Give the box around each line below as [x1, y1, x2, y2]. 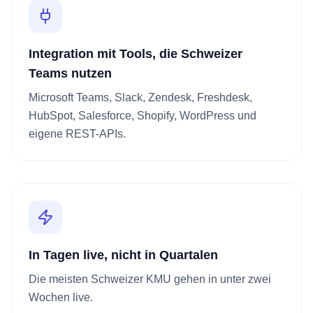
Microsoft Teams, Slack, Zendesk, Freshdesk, [29, 92, 252, 103]
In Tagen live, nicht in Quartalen [29, 248, 218, 262]
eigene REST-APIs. [29, 128, 126, 140]
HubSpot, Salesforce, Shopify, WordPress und [29, 110, 256, 122]
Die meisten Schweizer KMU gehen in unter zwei [29, 273, 271, 285]
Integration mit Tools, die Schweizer [29, 47, 242, 61]
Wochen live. [29, 291, 93, 303]
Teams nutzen [29, 66, 112, 80]
